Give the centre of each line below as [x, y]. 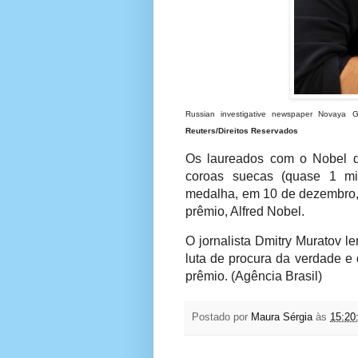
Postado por [221, 318]
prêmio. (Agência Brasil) [254, 276]
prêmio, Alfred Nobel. [245, 211]
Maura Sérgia [282, 318]
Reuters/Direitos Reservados [242, 131]
